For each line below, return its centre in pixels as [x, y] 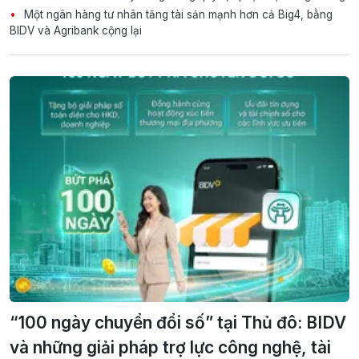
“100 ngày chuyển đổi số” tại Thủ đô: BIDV [178, 323]
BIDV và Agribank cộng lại [76, 30]
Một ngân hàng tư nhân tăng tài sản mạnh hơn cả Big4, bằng [177, 14]
